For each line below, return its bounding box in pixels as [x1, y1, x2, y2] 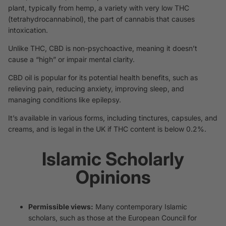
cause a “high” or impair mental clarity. [8, 55, 135, 64]
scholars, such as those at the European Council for [28, 213, 197, 222]
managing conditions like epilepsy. [8, 95, 121, 104]
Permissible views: [28, 202, 93, 211]
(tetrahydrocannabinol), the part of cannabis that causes [8, 15, 195, 24]
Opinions [75, 166, 151, 189]
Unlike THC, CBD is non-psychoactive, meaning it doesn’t [8, 44, 197, 53]
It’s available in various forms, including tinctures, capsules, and [8, 114, 217, 123]
